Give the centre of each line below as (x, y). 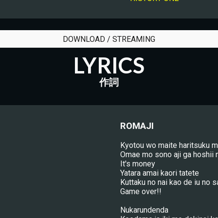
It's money (137, 164)
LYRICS (109, 65)
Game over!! (141, 191)
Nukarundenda (144, 210)
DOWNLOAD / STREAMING (109, 39)
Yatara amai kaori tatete (159, 173)
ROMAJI (137, 126)
